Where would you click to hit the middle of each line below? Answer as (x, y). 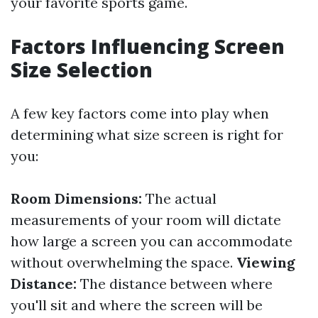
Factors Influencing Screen (148, 46)
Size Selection (82, 70)
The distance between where (175, 284)
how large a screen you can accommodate (152, 241)
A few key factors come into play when (140, 113)
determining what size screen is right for (147, 135)
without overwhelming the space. (124, 262)
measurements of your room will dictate (146, 220)
